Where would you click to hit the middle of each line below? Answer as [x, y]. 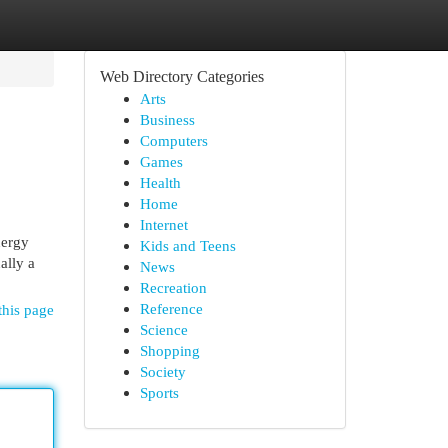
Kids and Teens [187, 245]
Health [160, 182]
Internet [163, 224]
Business [167, 119]
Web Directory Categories [181, 76]
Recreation [173, 287]
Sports [159, 392]
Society [162, 371]
